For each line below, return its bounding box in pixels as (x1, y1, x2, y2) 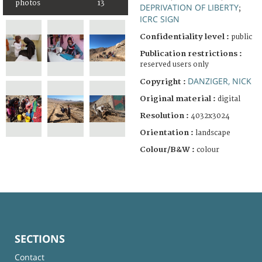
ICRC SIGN (140, 13, 180, 25)
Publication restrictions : (140, 49, 242, 58)
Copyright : (140, 77, 188, 87)
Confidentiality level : (140, 32, 229, 42)
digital (218, 94, 240, 104)
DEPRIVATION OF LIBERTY (140, 1, 239, 13)
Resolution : (140, 111, 189, 120)
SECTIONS (15, 231, 65, 246)
